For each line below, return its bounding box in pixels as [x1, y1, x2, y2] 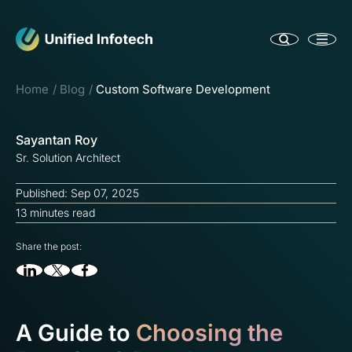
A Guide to [16, 319, 136, 346]
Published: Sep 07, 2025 [16, 186, 139, 200]
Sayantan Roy [16, 132, 97, 148]
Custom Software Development [96, 82, 270, 97]
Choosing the [136, 319, 283, 346]
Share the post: [16, 240, 82, 252]
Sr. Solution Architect [16, 151, 120, 164]
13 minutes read [16, 206, 95, 219]
